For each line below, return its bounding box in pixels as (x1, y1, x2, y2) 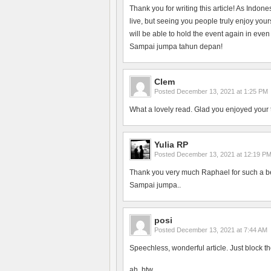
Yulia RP (154, 140, 188, 149)
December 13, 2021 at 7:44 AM (177, 226, 267, 233)
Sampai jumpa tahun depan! (129, 42, 223, 51)
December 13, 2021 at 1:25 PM (177, 88, 268, 95)
